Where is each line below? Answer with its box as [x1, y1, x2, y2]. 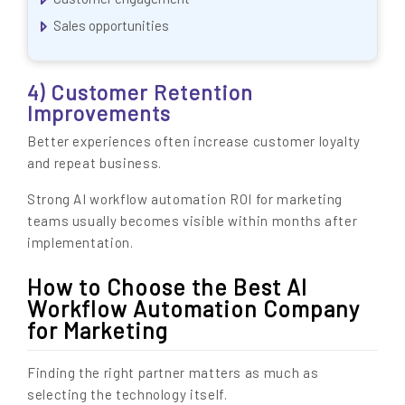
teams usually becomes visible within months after [27, 212, 358, 229]
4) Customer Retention [27, 79, 253, 105]
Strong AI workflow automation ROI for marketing [27, 190, 344, 207]
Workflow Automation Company [27, 294, 360, 322]
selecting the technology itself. [27, 385, 228, 402]
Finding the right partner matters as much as [27, 363, 319, 381]
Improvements [27, 99, 171, 126]
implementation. [27, 233, 134, 250]
